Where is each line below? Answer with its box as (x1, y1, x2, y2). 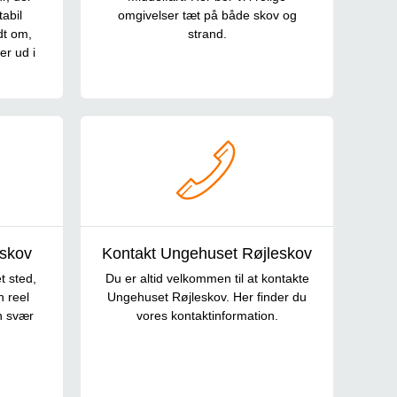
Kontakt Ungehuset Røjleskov (102, 245, 312, 263)
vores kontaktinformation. (136, 308, 278, 323)
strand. (187, 27, 227, 42)
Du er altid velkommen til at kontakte (105, 271, 309, 286)
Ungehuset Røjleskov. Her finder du (107, 290, 307, 305)
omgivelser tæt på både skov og (117, 8, 297, 23)
